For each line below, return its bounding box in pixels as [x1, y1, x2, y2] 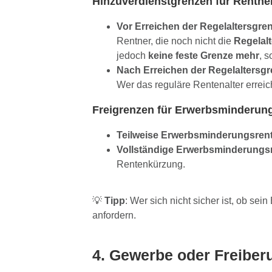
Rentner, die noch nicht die [116, 36, 234, 47]
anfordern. [92, 210, 136, 221]
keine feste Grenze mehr [148, 50, 259, 61]
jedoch [116, 50, 148, 61]
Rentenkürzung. [116, 159, 185, 170]
